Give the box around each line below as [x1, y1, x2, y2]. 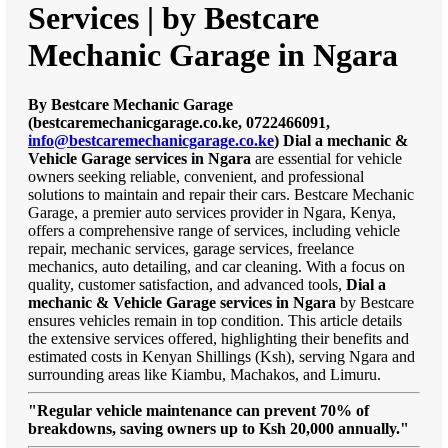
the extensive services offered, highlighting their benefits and [28, 329, 409, 347]
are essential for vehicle [251, 149, 402, 167]
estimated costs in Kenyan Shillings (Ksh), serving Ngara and [28, 347, 415, 365]
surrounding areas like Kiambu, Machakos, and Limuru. [28, 365, 381, 383]
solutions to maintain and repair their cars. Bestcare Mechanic [28, 185, 414, 203]
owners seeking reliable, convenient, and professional [28, 167, 364, 185]
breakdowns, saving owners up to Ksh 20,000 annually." [28, 419, 409, 437]
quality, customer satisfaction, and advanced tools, [28, 275, 346, 293]
